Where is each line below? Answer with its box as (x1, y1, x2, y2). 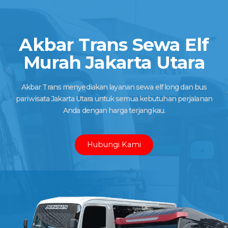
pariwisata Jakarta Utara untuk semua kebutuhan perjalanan (16, 94, 212, 103)
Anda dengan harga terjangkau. (63, 106, 165, 115)
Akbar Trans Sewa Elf (19, 34, 209, 55)
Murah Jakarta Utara (23, 51, 205, 73)
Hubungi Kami (87, 140, 141, 149)
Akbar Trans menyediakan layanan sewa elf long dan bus (21, 82, 207, 92)
